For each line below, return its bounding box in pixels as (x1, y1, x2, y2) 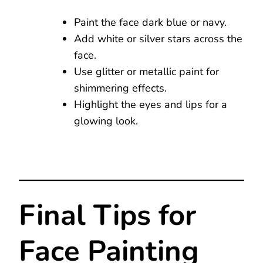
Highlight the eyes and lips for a (74, 97, 227, 112)
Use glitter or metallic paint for (74, 64, 219, 79)
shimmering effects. (74, 80, 167, 95)
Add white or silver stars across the (74, 31, 242, 46)
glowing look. (74, 113, 138, 128)
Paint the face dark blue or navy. (74, 15, 227, 29)
